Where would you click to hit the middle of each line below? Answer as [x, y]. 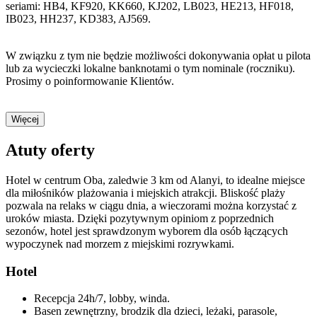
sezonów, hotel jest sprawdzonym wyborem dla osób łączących [147, 231]
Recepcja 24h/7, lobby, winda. [102, 299]
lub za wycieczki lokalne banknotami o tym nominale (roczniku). [150, 69]
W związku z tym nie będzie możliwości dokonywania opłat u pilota [158, 56]
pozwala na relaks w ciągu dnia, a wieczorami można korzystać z [151, 205]
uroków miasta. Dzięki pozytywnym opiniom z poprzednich [140, 218]
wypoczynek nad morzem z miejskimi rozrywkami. [120, 243]
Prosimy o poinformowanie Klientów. [90, 81]
